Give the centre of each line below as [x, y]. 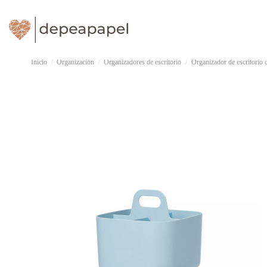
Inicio [39, 62]
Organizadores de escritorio [143, 62]
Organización [76, 62]
